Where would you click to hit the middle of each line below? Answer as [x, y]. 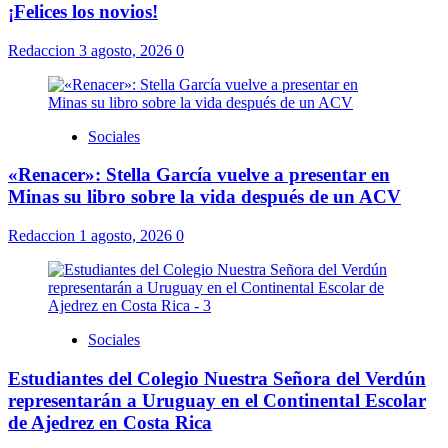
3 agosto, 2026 [127, 50]
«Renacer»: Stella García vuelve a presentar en [199, 175]
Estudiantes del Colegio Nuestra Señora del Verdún [217, 378]
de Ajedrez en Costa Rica [110, 422]
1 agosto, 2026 [127, 235]
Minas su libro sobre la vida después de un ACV [204, 197]
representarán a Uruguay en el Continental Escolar [217, 400]
